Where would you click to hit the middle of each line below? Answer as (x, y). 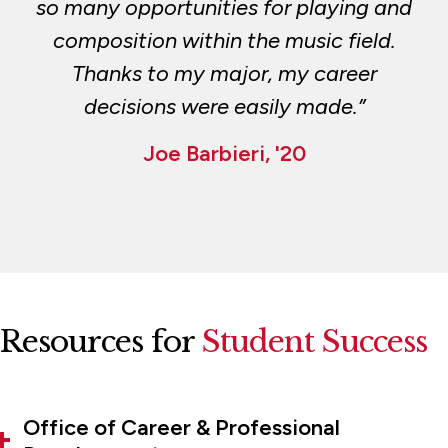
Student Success (314, 341)
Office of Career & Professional (181, 427)
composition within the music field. (224, 40)
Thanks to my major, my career (224, 73)
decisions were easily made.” (224, 106)
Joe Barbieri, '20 (224, 153)
